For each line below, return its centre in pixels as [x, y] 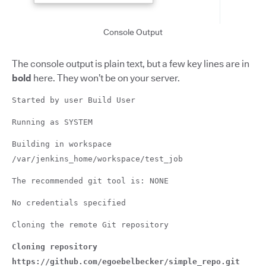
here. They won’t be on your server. [106, 78]
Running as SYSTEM [52, 122]
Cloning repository [55, 247]
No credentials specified [69, 203]
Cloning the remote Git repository [90, 225]
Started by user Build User [74, 100]
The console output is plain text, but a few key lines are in [131, 64]
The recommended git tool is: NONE [90, 181]
